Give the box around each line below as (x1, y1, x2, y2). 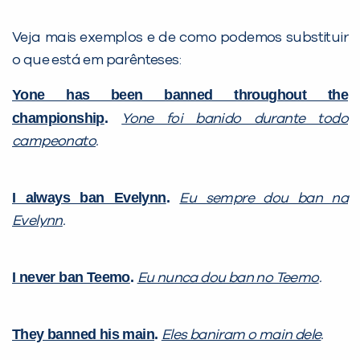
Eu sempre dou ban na (179, 190, 348, 206)
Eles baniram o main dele (161, 327, 321, 342)
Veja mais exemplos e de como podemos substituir (12, 30, 348, 45)
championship (12, 109, 104, 126)
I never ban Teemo (12, 268, 130, 285)
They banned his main (12, 325, 154, 342)
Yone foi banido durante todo (121, 111, 348, 126)
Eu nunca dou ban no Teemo (137, 270, 319, 285)
